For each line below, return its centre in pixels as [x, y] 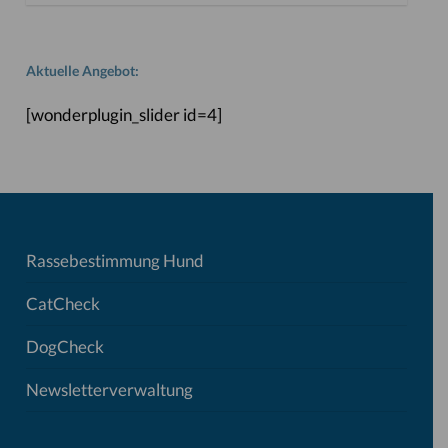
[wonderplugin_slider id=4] [123, 114]
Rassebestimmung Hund [114, 260]
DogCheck [64, 346]
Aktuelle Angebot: [82, 70]
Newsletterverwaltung [109, 389]
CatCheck [62, 303]
